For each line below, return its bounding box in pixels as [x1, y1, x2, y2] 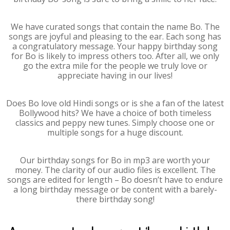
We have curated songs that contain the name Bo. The [10, 21, 220, 32]
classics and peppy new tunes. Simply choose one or [15, 117, 215, 128]
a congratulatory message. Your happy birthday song [12, 41, 218, 52]
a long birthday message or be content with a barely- [13, 184, 217, 195]
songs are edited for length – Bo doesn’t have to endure [7, 174, 223, 185]
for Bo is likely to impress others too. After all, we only [11, 50, 219, 62]
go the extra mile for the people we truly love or [23, 60, 207, 71]
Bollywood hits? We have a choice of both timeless [18, 107, 212, 119]
